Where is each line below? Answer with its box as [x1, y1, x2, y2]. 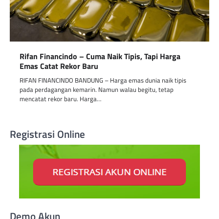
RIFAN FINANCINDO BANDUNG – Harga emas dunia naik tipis [20, 75, 186, 86]
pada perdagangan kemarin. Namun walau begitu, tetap [20, 85, 174, 95]
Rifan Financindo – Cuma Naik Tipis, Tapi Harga [20, 50, 180, 63]
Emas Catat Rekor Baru [20, 60, 98, 72]
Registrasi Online [10, 126, 85, 142]
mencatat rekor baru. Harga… [20, 94, 101, 104]
